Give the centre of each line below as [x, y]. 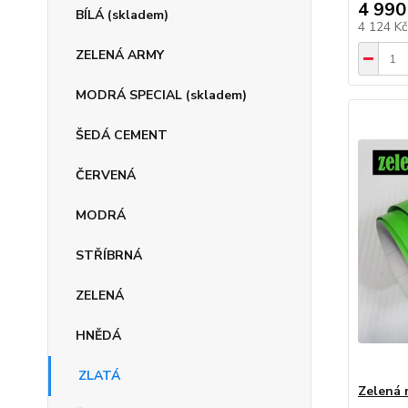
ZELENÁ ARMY [120, 55]
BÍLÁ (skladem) [122, 15]
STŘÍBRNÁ [109, 255]
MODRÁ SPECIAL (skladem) [161, 95]
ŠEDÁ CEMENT [122, 135]
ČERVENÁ [106, 175]
